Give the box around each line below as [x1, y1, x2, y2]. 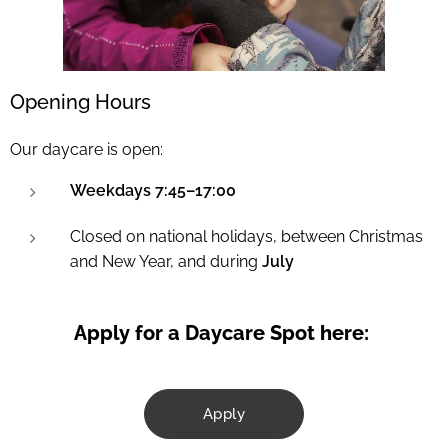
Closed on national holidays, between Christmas [70, 226, 423, 246]
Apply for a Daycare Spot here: [74, 320, 374, 345]
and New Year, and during [70, 251, 262, 271]
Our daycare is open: [10, 139, 163, 159]
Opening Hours [10, 89, 151, 114]
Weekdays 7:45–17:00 [70, 180, 236, 200]
